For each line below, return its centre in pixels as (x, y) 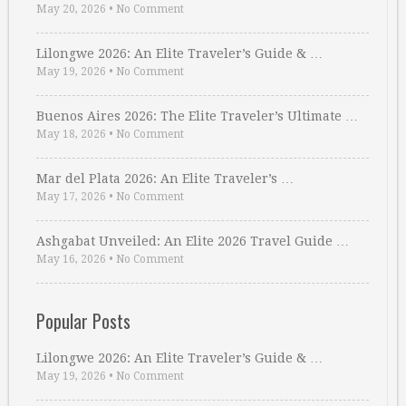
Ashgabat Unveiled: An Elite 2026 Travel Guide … (193, 241)
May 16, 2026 (71, 259)
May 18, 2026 (71, 134)
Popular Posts (83, 321)
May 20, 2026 (71, 9)
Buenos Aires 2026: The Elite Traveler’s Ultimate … (197, 116)
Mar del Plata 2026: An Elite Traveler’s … (165, 179)
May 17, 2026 (71, 197)
